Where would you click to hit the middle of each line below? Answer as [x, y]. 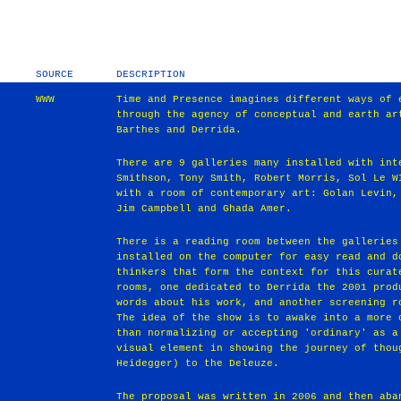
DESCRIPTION [151, 74]
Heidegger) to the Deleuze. [198, 363]
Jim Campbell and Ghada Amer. [205, 208]
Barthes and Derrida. [179, 130]
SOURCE [54, 74]
